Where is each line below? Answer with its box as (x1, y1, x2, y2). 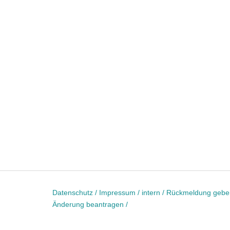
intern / (142, 188, 166, 197)
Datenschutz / (52, 188, 99, 197)
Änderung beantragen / (52, 200, 128, 209)
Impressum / (99, 188, 142, 197)
